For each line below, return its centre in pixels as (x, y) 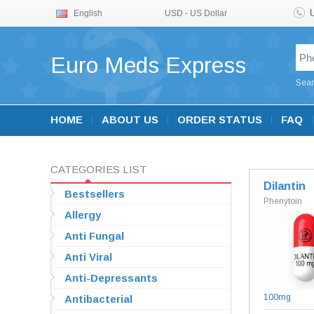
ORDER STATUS (220, 120)
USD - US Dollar (196, 13)
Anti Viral (88, 257)
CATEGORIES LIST (98, 169)
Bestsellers (95, 194)
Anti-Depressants (111, 278)
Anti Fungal (94, 236)
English (88, 13)
